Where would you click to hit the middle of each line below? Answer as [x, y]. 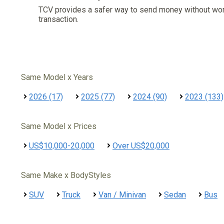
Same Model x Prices [59, 126]
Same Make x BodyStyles [66, 175]
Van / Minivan [122, 195]
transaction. [58, 19]
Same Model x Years [57, 77]
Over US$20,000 [141, 146]
